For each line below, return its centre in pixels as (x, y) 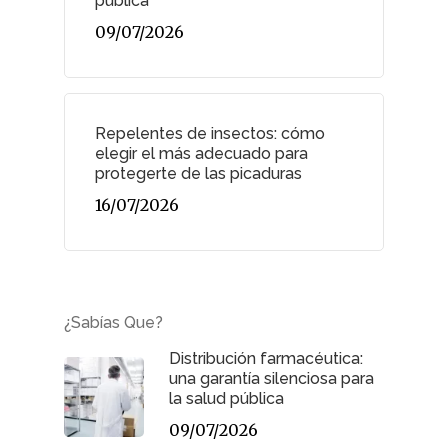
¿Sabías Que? (113, 323)
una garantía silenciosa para (271, 379)
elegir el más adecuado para (201, 154)
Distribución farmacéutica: (266, 359)
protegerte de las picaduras (198, 174)
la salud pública (226, 399)
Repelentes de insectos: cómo (210, 134)
